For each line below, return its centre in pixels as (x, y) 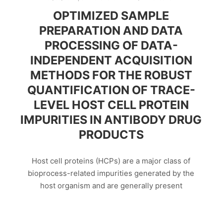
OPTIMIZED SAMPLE (111, 16)
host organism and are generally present (111, 185)
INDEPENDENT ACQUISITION (111, 60)
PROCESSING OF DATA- (111, 46)
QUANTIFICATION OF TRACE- (111, 90)
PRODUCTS (111, 135)
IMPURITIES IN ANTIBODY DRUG (111, 120)
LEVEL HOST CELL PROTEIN (111, 105)
